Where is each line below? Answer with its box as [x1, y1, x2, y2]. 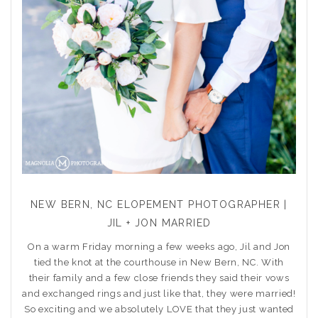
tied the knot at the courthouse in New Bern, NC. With [33, 257, 285, 268]
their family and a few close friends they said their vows [28, 273, 290, 283]
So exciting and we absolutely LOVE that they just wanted [23, 304, 295, 314]
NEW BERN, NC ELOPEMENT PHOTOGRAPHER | [31, 199, 287, 210]
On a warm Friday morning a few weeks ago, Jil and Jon [27, 241, 291, 252]
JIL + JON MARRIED [106, 217, 212, 229]
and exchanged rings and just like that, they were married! [22, 288, 296, 299]
